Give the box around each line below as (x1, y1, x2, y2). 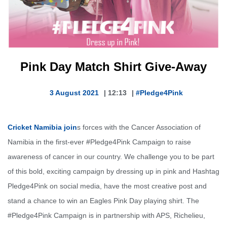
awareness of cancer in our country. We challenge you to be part (8, 153, 214, 161)
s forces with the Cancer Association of (77, 123, 201, 132)
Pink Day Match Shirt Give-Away (20, 60, 207, 74)
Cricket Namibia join (8, 123, 77, 132)
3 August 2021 (49, 89, 99, 97)
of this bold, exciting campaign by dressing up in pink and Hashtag (8, 167, 219, 176)
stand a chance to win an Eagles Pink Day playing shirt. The (8, 197, 199, 205)
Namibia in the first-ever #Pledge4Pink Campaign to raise (8, 138, 191, 146)
